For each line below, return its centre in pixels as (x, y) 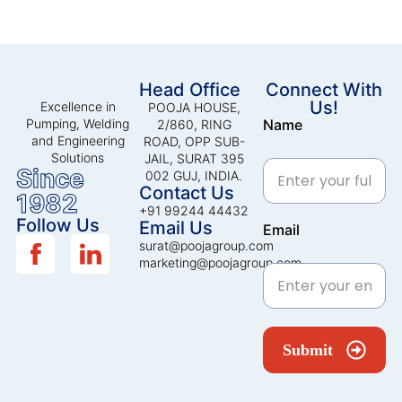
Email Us (176, 228)
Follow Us (57, 226)
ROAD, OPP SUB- (194, 142)
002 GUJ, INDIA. (194, 176)
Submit (307, 350)
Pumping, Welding (78, 124)
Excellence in (78, 107)
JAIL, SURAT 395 (194, 159)
